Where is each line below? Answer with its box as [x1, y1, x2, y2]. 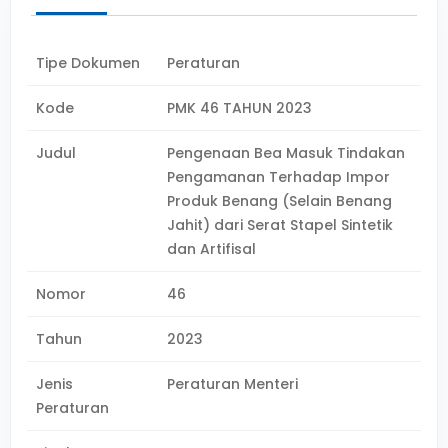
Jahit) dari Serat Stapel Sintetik [167, 215, 394, 235]
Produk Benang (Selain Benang [167, 191, 393, 211]
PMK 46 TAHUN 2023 [167, 98, 313, 118]
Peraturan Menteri [167, 374, 299, 394]
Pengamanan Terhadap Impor [167, 167, 391, 187]
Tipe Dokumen [36, 53, 140, 73]
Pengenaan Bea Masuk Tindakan [167, 143, 406, 163]
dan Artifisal [167, 239, 257, 259]
